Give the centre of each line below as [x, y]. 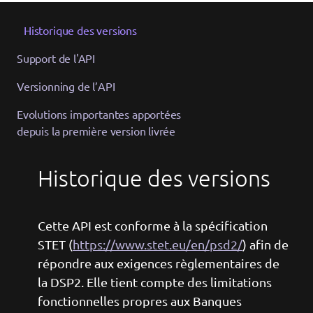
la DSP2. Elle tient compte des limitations [155, 282]
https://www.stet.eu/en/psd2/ [158, 244]
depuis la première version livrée [96, 130]
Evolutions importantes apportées [99, 114]
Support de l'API [56, 58]
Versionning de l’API [66, 86]
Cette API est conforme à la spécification [153, 225]
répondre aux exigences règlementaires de [159, 263]
